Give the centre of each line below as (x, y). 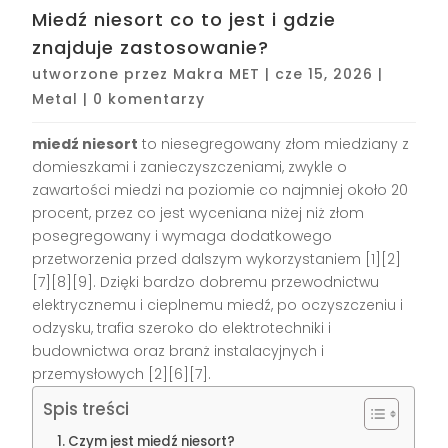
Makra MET (217, 74)
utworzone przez (103, 74)
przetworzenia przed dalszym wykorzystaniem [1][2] (217, 259)
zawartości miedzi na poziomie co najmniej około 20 (220, 190)
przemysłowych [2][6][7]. (122, 374)
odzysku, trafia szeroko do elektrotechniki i (182, 328)
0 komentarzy (149, 99)
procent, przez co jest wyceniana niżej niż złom (198, 213)
